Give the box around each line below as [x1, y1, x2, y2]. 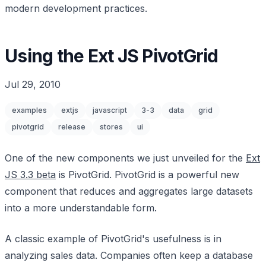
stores [100, 122, 123, 131]
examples [12, 106, 47, 115]
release [58, 122, 85, 131]
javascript [93, 106, 127, 115]
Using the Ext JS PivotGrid [5, 45, 218, 66]
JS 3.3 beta [5, 169, 56, 180]
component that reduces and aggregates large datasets [5, 185, 253, 197]
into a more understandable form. [5, 202, 157, 214]
